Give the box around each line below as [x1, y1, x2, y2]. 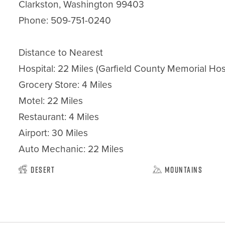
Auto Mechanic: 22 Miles [19, 142, 124, 156]
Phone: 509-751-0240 [19, 13, 111, 28]
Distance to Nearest [19, 45, 103, 60]
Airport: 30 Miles [19, 126, 88, 140]
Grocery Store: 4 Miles [19, 77, 113, 92]
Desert [31, 164, 55, 175]
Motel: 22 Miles [19, 93, 83, 108]
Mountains [164, 164, 203, 175]
